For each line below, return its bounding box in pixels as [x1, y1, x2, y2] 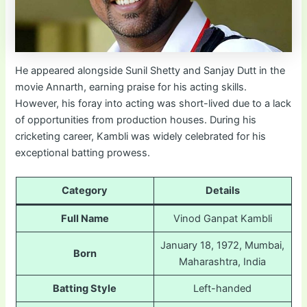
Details [205, 184, 240, 197]
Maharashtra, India [179, 256, 266, 269]
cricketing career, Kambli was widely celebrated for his [15, 130, 267, 143]
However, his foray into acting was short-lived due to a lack [15, 97, 292, 110]
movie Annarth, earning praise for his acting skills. [15, 80, 247, 93]
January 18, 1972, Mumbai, [160, 239, 284, 252]
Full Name [60, 212, 109, 225]
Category [62, 184, 108, 197]
